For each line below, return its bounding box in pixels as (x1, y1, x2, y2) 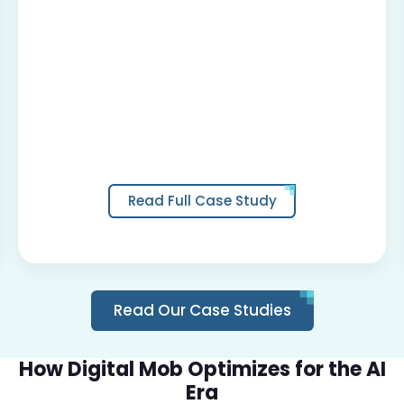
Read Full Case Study (127, 191, 277, 211)
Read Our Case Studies (113, 298, 291, 321)
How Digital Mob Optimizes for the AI (18, 354, 386, 383)
